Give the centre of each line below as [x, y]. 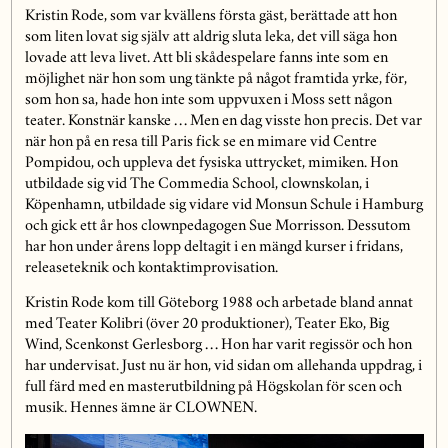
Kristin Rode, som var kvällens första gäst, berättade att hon [210, 16]
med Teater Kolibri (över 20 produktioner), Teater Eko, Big [206, 324]
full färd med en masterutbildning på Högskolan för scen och [213, 387]
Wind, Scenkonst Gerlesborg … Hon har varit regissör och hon [218, 345]
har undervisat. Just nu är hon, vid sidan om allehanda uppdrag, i [223, 366]
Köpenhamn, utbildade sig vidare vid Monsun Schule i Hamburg [223, 205]
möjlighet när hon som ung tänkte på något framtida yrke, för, [215, 79]
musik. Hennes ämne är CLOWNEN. [140, 408]
